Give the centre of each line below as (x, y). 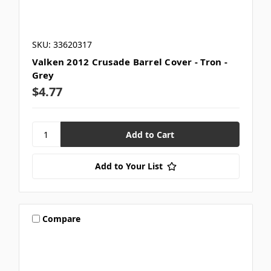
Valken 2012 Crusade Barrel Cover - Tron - (129, 62)
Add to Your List (129, 166)
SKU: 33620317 (62, 45)
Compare (62, 218)
